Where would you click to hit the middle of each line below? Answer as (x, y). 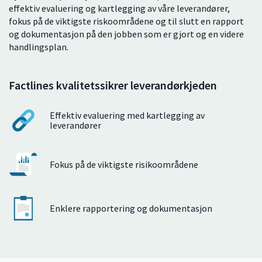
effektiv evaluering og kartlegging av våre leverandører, (119, 8)
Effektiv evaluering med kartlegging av (127, 116)
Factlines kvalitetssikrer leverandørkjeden (113, 85)
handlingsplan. (39, 46)
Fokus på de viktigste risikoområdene (124, 164)
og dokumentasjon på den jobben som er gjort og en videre (126, 34)
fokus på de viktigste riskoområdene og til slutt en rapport (126, 21)
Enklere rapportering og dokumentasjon (131, 208)
